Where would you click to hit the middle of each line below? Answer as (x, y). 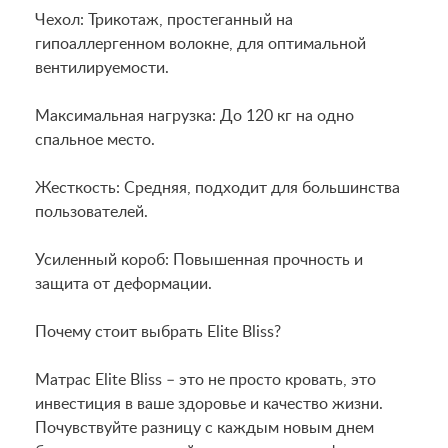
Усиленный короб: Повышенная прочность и (199, 260)
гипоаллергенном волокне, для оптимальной (200, 44)
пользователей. (91, 212)
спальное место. (95, 140)
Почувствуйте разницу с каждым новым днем (204, 428)
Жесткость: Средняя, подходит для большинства (217, 188)
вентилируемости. (102, 68)
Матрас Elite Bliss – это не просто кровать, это (205, 380)
